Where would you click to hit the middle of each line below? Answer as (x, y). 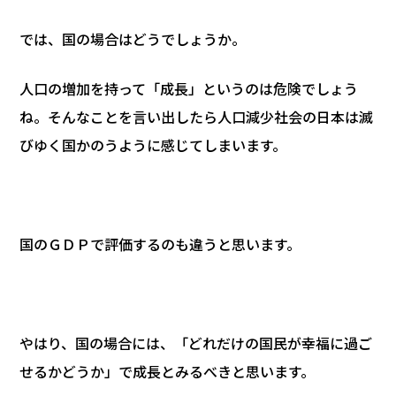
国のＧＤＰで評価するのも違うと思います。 (160, 244)
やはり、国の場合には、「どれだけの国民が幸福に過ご (196, 343)
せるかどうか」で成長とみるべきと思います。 (167, 371)
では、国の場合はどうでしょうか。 (133, 38)
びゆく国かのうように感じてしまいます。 (153, 145)
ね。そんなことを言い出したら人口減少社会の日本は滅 (196, 116)
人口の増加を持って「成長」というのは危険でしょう (189, 88)
